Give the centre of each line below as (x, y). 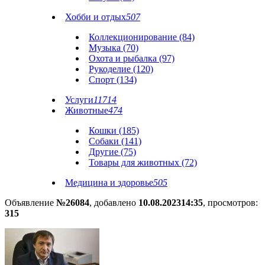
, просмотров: (230, 203)
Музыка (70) (114, 48)
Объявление (30, 203)
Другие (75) (112, 152)
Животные (87, 110)
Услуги (79, 100)
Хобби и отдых (96, 17)
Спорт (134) (113, 80)
